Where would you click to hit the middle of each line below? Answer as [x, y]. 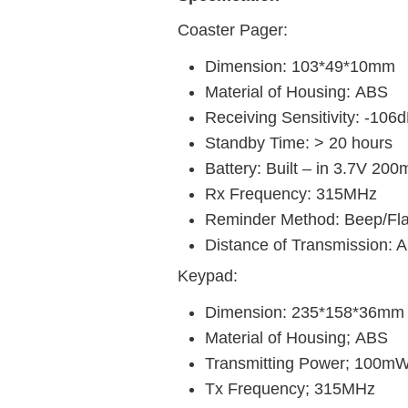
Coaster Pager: [233, 30]
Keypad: [208, 276]
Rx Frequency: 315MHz [291, 194]
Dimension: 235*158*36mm [305, 312]
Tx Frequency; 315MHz [290, 389]
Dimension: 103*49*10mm [300, 66]
